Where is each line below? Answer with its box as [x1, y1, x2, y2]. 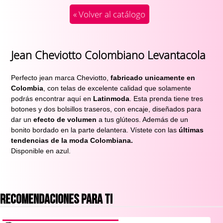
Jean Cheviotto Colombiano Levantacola [11, 47, 206, 62]
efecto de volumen [33, 115, 97, 124]
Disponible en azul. [11, 147, 71, 155]
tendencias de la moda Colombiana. [11, 136, 133, 145]
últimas [179, 126, 204, 134]
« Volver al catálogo [73, 8, 146, 20]
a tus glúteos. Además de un [97, 115, 189, 124]
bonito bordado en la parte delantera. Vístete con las [11, 126, 179, 134]
